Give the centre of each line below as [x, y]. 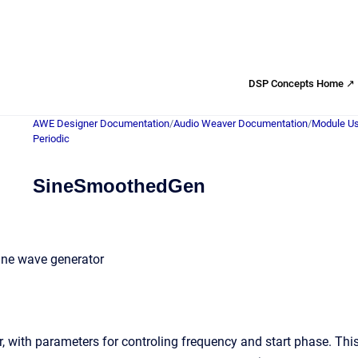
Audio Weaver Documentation [241, 123]
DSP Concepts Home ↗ [302, 83]
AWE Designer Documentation [101, 123]
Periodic [51, 139]
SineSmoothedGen [119, 186]
